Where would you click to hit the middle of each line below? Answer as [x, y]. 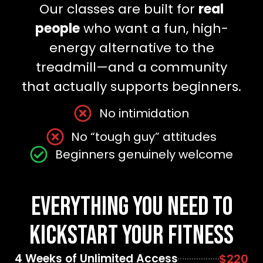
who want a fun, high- [154, 28]
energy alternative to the [131, 48]
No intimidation [144, 114]
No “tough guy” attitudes [144, 137]
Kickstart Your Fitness [131, 236]
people [57, 28]
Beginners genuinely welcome [144, 155]
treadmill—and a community [131, 67]
